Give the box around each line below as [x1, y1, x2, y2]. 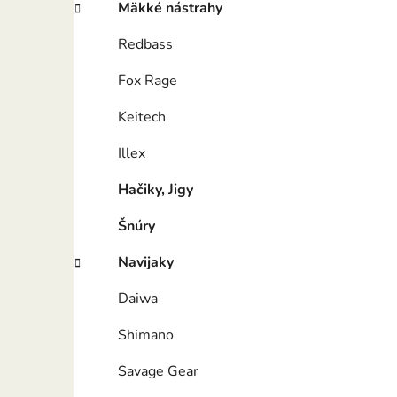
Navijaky [118, 253, 174, 273]
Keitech [118, 107, 166, 128]
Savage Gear [118, 362, 198, 382]
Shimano [118, 325, 174, 346]
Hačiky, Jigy [118, 180, 193, 200]
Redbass [118, 35, 173, 55]
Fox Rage [118, 71, 177, 91]
